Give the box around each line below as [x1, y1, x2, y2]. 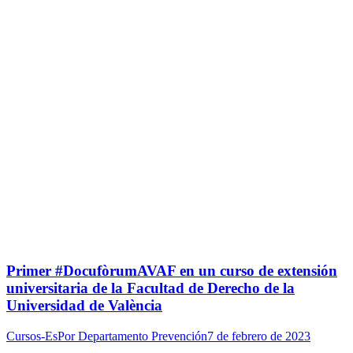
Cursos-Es [6, 329, 58, 343]
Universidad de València [6, 297, 162, 314]
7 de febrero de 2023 [207, 329, 310, 343]
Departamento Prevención [78, 329, 207, 343]
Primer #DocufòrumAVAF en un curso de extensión [6, 262, 337, 280]
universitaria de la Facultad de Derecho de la [6, 280, 295, 297]
